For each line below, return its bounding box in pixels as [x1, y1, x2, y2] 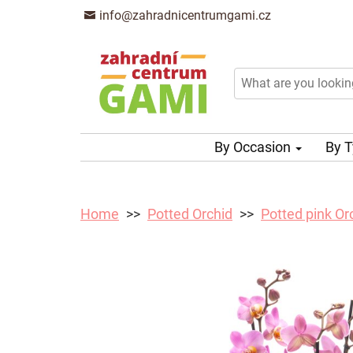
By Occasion [214, 139, 294, 156]
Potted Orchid [147, 206, 232, 223]
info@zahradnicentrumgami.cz [96, 8, 271, 23]
